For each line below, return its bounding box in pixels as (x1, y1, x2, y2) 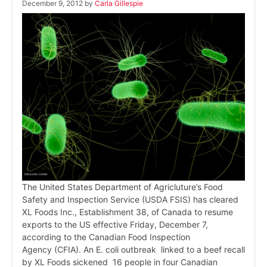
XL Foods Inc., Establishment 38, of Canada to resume (22, 206, 233, 217)
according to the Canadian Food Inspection (22, 231, 190, 242)
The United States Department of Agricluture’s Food (22, 181, 223, 192)
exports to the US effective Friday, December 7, (22, 219, 208, 229)
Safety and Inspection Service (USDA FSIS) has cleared (22, 194, 238, 204)
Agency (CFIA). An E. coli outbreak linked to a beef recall (22, 244, 245, 254)
